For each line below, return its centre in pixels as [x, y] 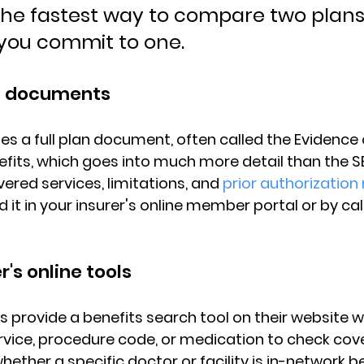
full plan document [102, 139]
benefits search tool [156, 317]
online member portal [219, 205]
